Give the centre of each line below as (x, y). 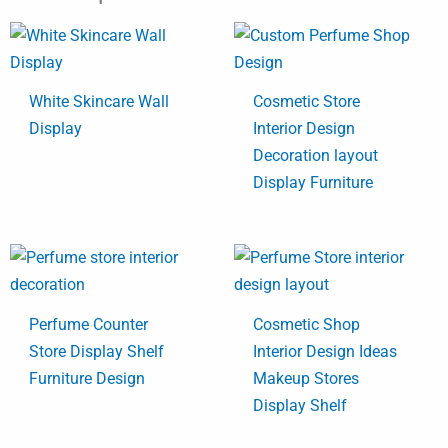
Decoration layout (316, 156)
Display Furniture (313, 183)
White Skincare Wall (99, 102)
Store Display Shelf (97, 352)
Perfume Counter (89, 325)
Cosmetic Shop (307, 325)
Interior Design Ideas (325, 352)
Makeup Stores (306, 379)
